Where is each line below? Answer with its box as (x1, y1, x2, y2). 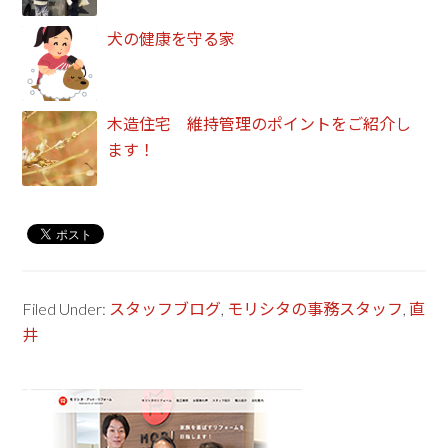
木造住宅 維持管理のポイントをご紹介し (107, 114, 412, 133)
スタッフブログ (109, 299, 222, 318)
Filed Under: (22, 299, 110, 318)
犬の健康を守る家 (107, 29, 236, 48)
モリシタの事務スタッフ (227, 299, 404, 318)
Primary (21, 387, 127, 423)
